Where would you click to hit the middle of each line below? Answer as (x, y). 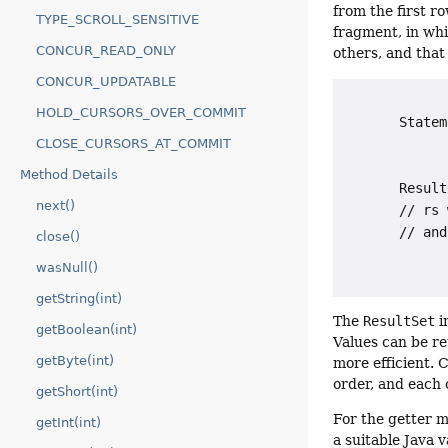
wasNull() (67, 267)
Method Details (69, 174)
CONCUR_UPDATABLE (106, 81)
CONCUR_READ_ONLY (106, 50)
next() (55, 205)
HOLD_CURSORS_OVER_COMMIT (141, 112)
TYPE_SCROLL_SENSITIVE (117, 19)
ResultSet (399, 320)
